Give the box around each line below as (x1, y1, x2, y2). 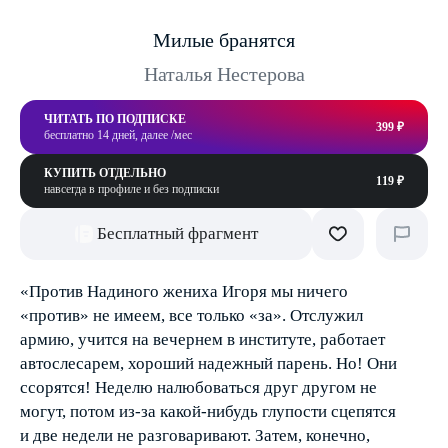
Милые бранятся (153, 29, 295, 51)
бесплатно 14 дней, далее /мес (44, 128, 192, 142)
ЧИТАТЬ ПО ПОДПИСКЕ (44, 112, 186, 126)
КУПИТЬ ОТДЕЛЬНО (44, 166, 166, 180)
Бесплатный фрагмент (96, 224, 258, 243)
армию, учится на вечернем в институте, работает (20, 330, 385, 349)
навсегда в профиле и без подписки (44, 182, 219, 196)
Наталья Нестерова (143, 63, 305, 85)
